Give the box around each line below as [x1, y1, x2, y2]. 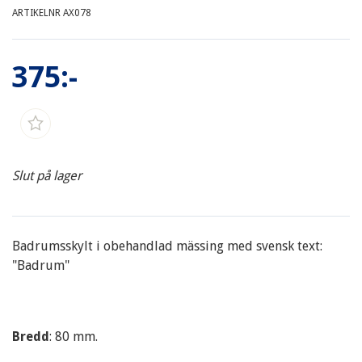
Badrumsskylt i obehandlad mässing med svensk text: [12, 238, 322, 254]
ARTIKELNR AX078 [12, 7, 91, 19]
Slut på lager [12, 168, 82, 183]
